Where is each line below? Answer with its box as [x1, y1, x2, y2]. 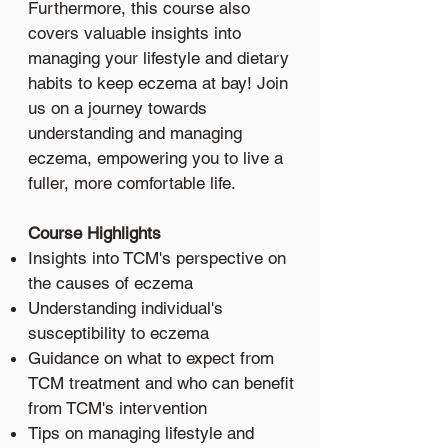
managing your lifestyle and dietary [28, 47, 289, 68]
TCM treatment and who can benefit [28, 372, 294, 393]
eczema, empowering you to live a [28, 147, 283, 168]
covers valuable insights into [28, 22, 241, 43]
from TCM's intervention [28, 397, 207, 418]
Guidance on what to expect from [28, 347, 274, 368]
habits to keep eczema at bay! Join [28, 72, 288, 93]
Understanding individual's [28, 297, 223, 318]
